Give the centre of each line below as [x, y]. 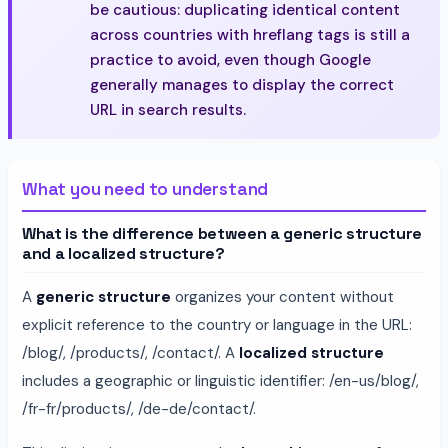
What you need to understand [145, 188]
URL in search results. [167, 109]
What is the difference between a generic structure [222, 233]
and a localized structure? [123, 253]
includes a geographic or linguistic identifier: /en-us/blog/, [220, 380]
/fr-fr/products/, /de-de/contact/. [139, 408]
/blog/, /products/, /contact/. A [130, 352]
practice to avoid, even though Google [230, 59]
